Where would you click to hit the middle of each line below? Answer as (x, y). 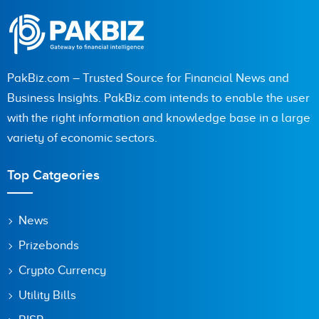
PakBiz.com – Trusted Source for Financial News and (148, 78)
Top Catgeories (53, 176)
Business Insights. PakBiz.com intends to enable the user (158, 98)
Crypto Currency (62, 271)
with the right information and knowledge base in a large (159, 118)
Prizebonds (49, 246)
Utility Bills (47, 296)
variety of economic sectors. (82, 138)
